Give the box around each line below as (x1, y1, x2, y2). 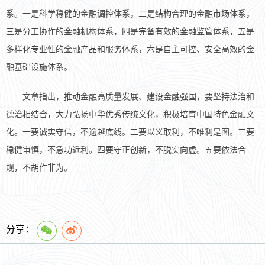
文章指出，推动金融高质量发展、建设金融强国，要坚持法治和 (6, 92, 254, 102)
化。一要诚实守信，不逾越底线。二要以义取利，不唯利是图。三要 (6, 128, 254, 137)
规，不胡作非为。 (6, 163, 72, 173)
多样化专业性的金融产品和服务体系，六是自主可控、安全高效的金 (6, 45, 254, 54)
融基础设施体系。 (6, 63, 72, 72)
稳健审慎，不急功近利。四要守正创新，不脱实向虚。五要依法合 (6, 146, 246, 155)
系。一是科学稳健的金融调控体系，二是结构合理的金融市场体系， (6, 9, 254, 19)
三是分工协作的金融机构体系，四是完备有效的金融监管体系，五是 (6, 27, 254, 37)
